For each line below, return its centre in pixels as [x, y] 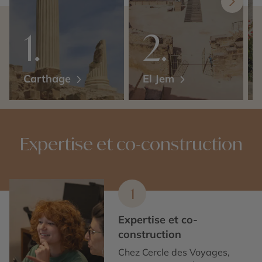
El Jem [160, 78]
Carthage [49, 78]
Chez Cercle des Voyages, [174, 252]
